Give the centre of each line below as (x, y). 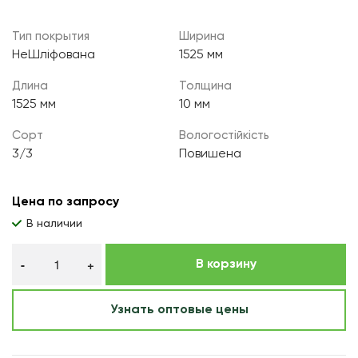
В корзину (226, 264)
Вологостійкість (224, 135)
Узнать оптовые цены (179, 310)
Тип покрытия (51, 36)
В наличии (54, 223)
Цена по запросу (66, 202)
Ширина (202, 36)
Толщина (205, 86)
